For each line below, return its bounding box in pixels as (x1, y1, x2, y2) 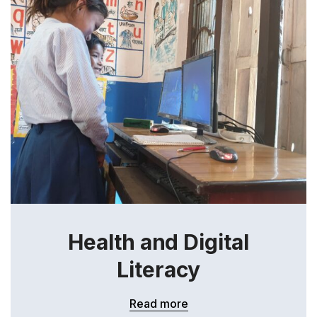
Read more (129, 296, 188, 311)
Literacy (117, 257, 200, 282)
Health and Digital (68, 229, 249, 255)
